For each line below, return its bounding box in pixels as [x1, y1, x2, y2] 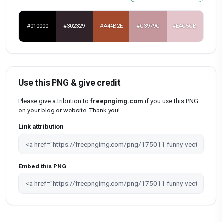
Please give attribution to [18, 97, 90, 105]
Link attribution [18, 123, 63, 131]
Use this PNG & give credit [18, 77, 121, 88]
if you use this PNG [143, 97, 198, 105]
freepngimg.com [90, 97, 143, 105]
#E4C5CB [172, 22, 197, 30]
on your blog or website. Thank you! [18, 106, 120, 114]
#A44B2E [99, 22, 123, 30]
